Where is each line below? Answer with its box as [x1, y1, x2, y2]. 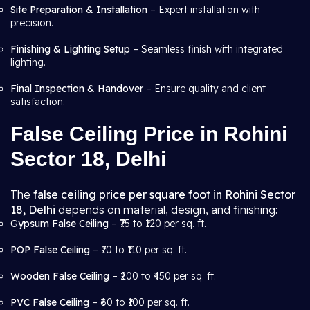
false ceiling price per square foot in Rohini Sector [33, 188, 295, 201]
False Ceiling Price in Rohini [10, 122, 287, 145]
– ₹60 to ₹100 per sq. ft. [89, 296, 190, 309]
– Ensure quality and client [143, 82, 266, 95]
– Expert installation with [147, 3, 260, 16]
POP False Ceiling [10, 244, 90, 256]
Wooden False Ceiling [10, 270, 109, 282]
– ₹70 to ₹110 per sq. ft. [90, 244, 187, 256]
